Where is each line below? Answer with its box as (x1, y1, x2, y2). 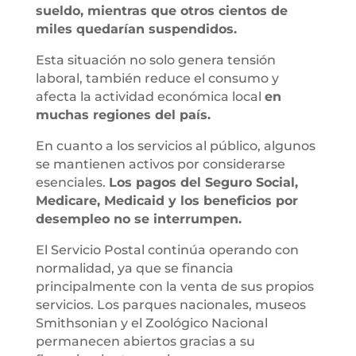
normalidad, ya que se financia (35, 260, 234, 276)
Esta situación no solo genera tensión (35, 52, 276, 68)
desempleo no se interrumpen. (35, 211, 242, 226)
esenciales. (35, 174, 109, 190)
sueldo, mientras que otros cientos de (35, 2, 288, 18)
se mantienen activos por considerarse (35, 156, 285, 172)
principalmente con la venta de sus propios (35, 278, 314, 294)
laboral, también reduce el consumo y (35, 70, 279, 86)
